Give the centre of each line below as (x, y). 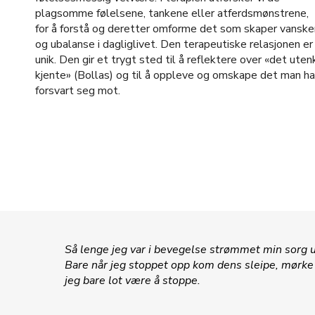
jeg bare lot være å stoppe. (133, 281)
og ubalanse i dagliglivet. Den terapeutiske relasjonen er (174, 44)
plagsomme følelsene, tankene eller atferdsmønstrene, (172, 13)
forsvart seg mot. (77, 91)
